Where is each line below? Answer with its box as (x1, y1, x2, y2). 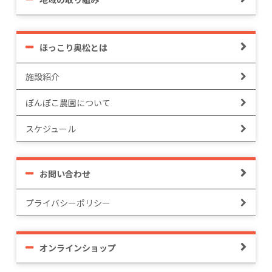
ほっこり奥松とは (39, 41, 108, 53)
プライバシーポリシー (25, 196, 111, 209)
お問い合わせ (39, 167, 91, 180)
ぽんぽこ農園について (25, 96, 111, 109)
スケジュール (25, 122, 76, 135)
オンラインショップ (39, 241, 117, 254)
